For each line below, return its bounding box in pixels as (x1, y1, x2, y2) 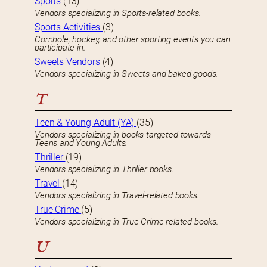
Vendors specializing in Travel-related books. (35, 190, 200, 201)
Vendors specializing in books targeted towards (35, 129, 211, 141)
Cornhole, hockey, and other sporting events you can (35, 34, 231, 45)
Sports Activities (35, 21, 103, 33)
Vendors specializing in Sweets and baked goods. (35, 69, 219, 80)
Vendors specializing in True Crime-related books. (35, 216, 219, 228)
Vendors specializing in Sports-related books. (35, 8, 201, 19)
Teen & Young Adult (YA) (35, 117, 137, 129)
